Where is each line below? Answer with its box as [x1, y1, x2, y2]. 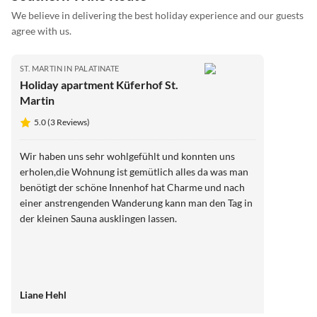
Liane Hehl [20, 288, 67, 301]
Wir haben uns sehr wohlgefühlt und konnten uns [20, 149, 235, 162]
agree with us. [11, 25, 71, 38]
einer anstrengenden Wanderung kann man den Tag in [20, 196, 253, 209]
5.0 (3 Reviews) [34, 116, 90, 127]
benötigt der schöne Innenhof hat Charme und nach [20, 180, 245, 193]
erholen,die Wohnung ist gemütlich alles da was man [20, 165, 248, 178]
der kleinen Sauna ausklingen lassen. [20, 212, 177, 224]
